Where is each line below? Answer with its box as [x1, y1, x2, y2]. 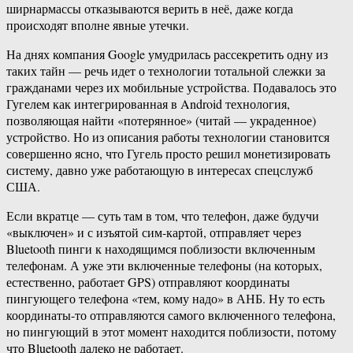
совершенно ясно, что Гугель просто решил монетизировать [6, 145, 330, 162]
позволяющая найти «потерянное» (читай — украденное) [6, 112, 316, 129]
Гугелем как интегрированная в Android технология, [6, 95, 290, 113]
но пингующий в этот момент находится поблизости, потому [6, 323, 336, 340]
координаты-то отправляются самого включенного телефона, [6, 307, 336, 324]
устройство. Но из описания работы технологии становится [6, 128, 329, 146]
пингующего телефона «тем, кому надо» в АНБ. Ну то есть [6, 290, 325, 307]
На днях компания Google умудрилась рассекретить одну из [6, 46, 328, 63]
